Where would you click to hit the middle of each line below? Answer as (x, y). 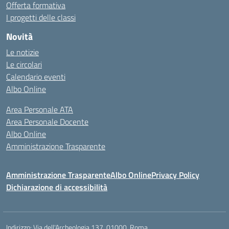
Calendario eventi (36, 77)
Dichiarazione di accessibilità (57, 187)
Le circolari (24, 64)
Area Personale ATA (40, 109)
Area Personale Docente (47, 122)
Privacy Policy (175, 175)
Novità (19, 37)
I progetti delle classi (41, 17)
